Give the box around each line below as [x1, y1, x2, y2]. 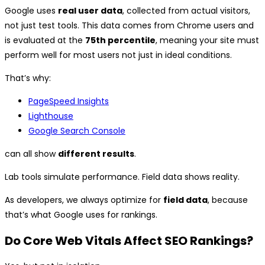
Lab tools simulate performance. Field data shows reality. [5, 171, 240, 183]
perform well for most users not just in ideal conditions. [5, 49, 232, 62]
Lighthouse [28, 110, 73, 122]
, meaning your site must [156, 34, 259, 47]
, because [208, 194, 248, 206]
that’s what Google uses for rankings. [5, 209, 157, 221]
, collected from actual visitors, [122, 5, 250, 17]
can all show [5, 148, 58, 160]
